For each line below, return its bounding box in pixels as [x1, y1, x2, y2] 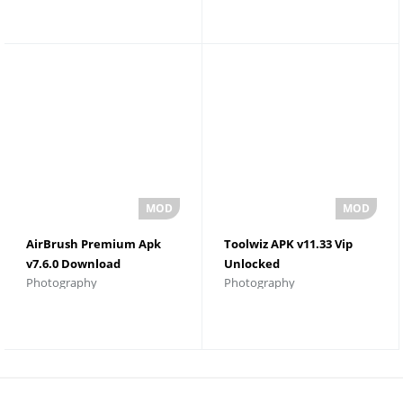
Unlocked [223, 255, 280, 272]
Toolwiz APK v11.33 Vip [223, 235, 353, 252]
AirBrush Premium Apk [26, 235, 161, 252]
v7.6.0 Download [26, 255, 121, 272]
